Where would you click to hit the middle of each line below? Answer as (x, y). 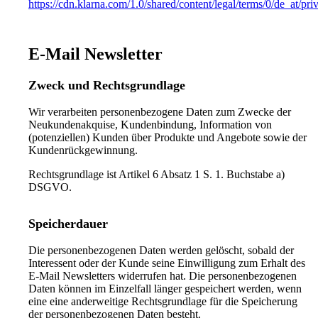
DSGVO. (50, 187)
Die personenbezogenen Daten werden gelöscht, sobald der (161, 251)
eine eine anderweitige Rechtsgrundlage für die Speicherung (163, 302)
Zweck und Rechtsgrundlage (107, 86)
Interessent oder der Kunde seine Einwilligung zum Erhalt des (167, 263)
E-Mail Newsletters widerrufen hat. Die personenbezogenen (163, 276)
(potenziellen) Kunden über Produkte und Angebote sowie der (168, 138)
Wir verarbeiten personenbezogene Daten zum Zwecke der (160, 112)
